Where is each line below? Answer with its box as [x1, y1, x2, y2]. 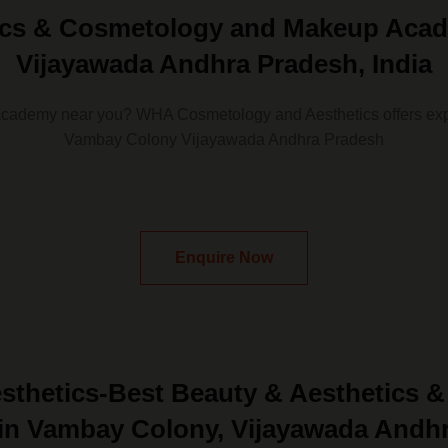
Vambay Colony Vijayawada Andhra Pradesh [64, 131, 384, 148]
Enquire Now [175, 249, 273, 267]
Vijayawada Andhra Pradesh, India [16, 49, 432, 79]
